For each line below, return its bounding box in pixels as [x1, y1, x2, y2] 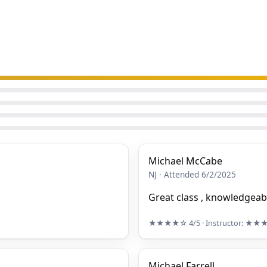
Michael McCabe [148, 154, 222, 168]
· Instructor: [202, 217, 245, 228]
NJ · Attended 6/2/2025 [148, 169, 236, 181]
